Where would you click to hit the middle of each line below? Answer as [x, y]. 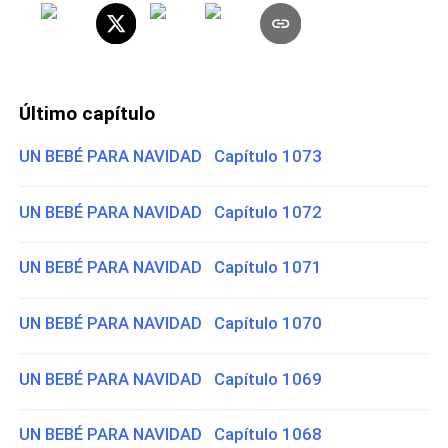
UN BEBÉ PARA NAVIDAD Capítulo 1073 [171, 156]
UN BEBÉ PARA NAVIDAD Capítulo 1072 [171, 211]
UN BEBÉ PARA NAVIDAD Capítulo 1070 [171, 322]
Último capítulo [87, 113]
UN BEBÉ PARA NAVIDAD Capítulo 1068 [171, 434]
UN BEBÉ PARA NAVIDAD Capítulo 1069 [171, 378]
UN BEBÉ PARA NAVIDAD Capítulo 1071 [171, 267]
